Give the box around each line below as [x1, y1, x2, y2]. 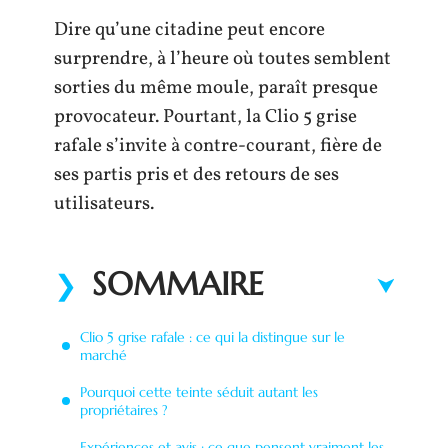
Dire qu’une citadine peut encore [54, 17, 325, 43]
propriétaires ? [80, 400, 168, 419]
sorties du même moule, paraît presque [54, 75, 378, 101]
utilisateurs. [54, 191, 154, 217]
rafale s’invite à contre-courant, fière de [54, 133, 382, 159]
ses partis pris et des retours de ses [54, 162, 339, 188]
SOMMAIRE [92, 263, 264, 304]
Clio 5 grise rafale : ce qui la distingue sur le [80, 327, 345, 346]
